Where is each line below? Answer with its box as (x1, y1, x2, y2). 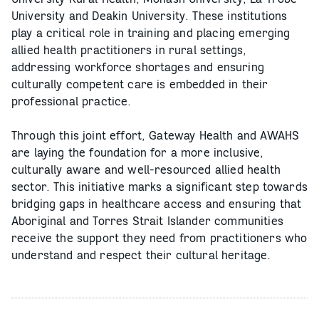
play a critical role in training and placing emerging (11, 26, 291, 40)
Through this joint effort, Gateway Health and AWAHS (11, 128, 300, 142)
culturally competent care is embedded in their (11, 77, 268, 91)
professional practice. (11, 94, 132, 108)
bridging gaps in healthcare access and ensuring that (11, 197, 302, 211)
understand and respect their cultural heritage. (11, 248, 271, 262)
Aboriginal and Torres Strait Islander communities (11, 214, 283, 228)
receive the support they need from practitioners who (11, 231, 308, 245)
